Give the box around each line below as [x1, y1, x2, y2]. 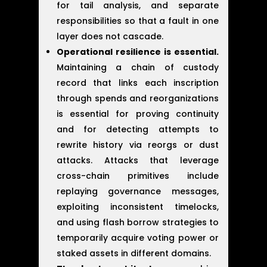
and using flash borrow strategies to [56, 216, 219, 228]
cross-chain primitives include [56, 169, 219, 182]
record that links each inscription [56, 76, 219, 89]
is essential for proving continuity [56, 107, 219, 120]
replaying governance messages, [56, 185, 219, 197]
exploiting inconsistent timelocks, [56, 200, 219, 213]
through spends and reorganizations [56, 92, 219, 104]
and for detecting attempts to [56, 123, 219, 135]
